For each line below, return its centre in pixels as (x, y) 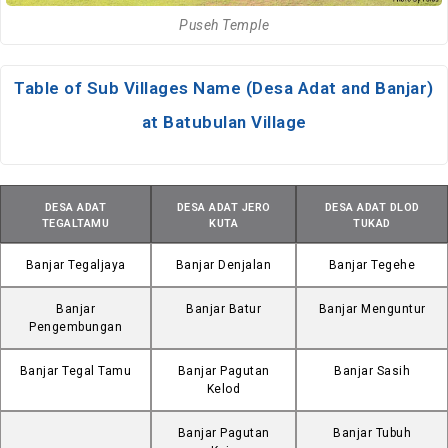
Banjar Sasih (372, 371)
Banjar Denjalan (223, 265)
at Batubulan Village (224, 122)
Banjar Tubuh (372, 433)
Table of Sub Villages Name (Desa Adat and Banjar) (224, 88)
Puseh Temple (224, 25)
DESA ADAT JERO (223, 208)
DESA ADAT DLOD (372, 208)
